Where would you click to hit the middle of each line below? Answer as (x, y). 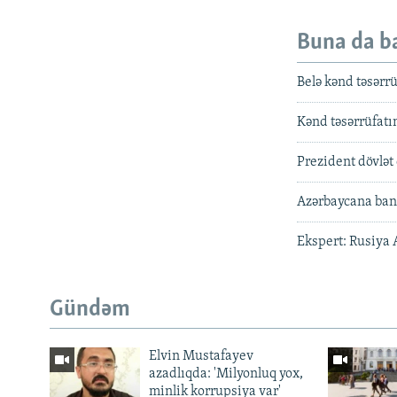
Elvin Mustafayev (201, 357)
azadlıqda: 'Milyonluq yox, (226, 374)
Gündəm (90, 309)
